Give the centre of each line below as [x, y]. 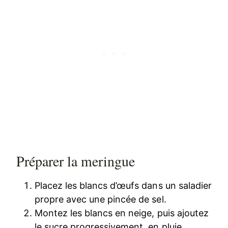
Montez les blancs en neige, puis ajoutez [122, 213]
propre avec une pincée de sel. [101, 199]
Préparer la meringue [76, 161]
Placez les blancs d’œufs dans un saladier [123, 185]
